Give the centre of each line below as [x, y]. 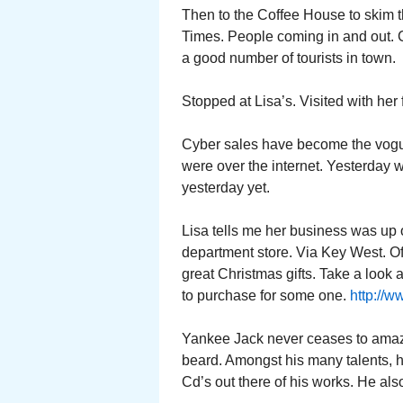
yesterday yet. [226, 188]
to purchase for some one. [266, 296]
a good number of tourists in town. [289, 58]
